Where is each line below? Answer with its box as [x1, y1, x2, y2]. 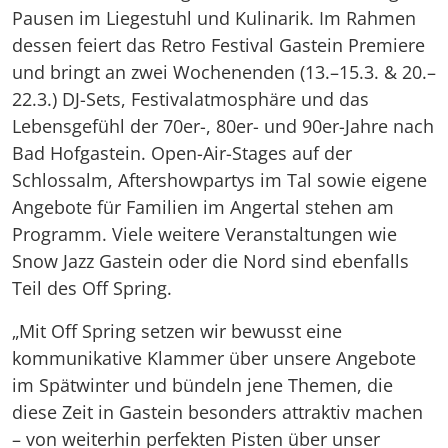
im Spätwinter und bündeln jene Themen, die [12, 372, 393, 397]
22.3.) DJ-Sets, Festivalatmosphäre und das [12, 86, 369, 111]
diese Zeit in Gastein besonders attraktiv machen [12, 399, 423, 424]
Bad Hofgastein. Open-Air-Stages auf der [12, 140, 352, 165]
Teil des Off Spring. [12, 275, 172, 300]
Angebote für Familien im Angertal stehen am [12, 194, 394, 219]
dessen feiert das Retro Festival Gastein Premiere [12, 32, 425, 57]
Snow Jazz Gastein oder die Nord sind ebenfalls [12, 248, 409, 273]
